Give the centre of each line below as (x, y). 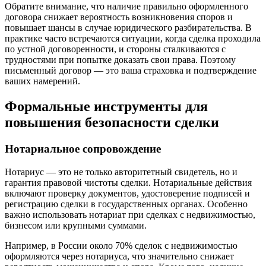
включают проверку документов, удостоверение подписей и (127, 193)
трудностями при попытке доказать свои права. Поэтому (120, 60)
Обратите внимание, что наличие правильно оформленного (126, 7)
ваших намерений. (42, 81)
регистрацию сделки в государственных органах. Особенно (126, 204)
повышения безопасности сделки (112, 123)
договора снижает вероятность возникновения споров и (119, 17)
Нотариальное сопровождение (83, 149)
